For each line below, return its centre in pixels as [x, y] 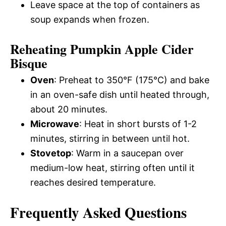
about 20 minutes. [69, 109]
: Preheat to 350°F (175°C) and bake [132, 80]
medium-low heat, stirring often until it [112, 167]
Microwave [55, 124]
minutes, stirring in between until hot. [110, 138]
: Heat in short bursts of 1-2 [138, 124]
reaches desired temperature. [93, 182]
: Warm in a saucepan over [127, 153]
